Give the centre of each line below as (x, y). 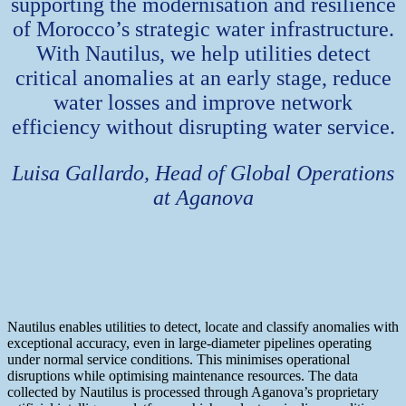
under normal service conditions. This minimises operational (179, 359)
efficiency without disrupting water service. (203, 126)
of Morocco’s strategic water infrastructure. (203, 29)
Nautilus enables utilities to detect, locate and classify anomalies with (203, 326)
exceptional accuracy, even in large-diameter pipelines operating (189, 343)
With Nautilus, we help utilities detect (203, 53)
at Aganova (203, 197)
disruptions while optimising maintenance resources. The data (183, 375)
